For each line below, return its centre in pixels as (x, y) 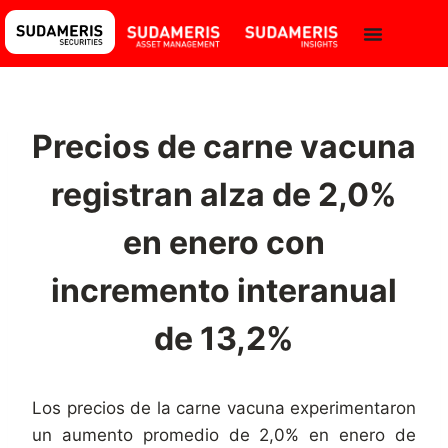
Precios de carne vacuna (224, 147)
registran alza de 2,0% (224, 195)
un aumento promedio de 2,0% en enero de (224, 435)
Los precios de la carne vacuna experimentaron (224, 408)
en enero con (224, 243)
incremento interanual (224, 291)
